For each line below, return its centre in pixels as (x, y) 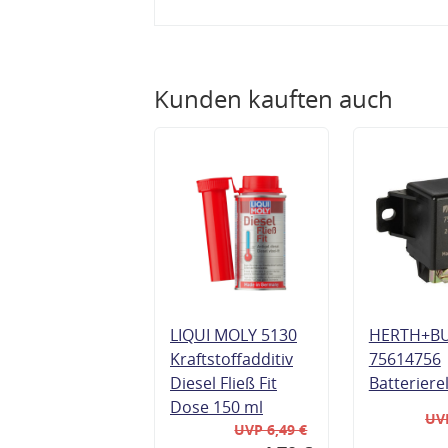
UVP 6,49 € (271, 429)
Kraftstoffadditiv (231, 358)
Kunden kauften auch (273, 98)
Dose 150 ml (216, 406)
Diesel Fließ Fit (223, 382)
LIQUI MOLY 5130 (233, 334)
